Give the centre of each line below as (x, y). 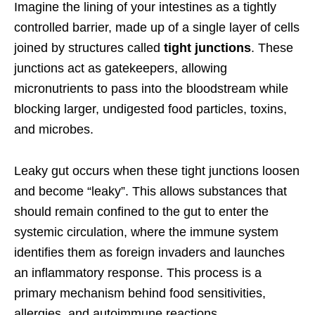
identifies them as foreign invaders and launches (149, 253)
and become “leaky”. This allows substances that (150, 192)
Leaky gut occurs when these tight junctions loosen (157, 171)
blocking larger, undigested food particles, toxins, (150, 109)
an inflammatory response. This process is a (138, 273)
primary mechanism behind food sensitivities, (140, 294)
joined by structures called (89, 48)
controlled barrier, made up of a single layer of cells (157, 28)
